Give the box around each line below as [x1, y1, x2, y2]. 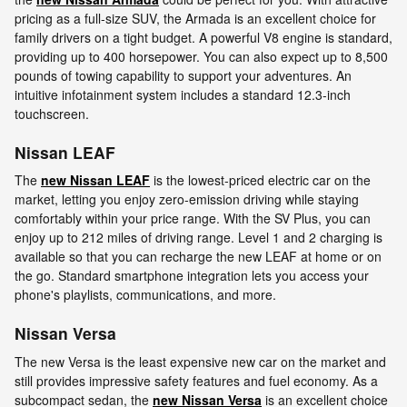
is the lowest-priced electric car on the [150, 171, 371, 190]
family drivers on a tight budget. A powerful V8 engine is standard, [15, 27, 392, 46]
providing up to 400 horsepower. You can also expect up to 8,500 [15, 46, 388, 65]
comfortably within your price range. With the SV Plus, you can [15, 209, 371, 228]
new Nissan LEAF [41, 171, 150, 190]
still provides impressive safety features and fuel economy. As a [15, 371, 378, 390]
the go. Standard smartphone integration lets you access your [15, 266, 369, 285]
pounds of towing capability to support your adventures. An [15, 65, 352, 84]
